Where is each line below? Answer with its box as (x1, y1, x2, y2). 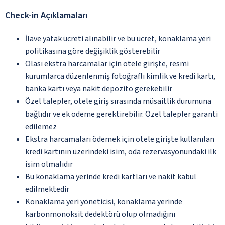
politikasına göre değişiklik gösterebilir (25, 45, 160, 57)
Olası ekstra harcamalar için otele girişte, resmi (25, 58, 189, 69)
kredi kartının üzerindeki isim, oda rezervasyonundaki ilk (25, 146, 216, 157)
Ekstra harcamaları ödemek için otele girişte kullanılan (25, 133, 214, 145)
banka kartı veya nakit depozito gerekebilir (25, 83, 172, 94)
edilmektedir (25, 183, 69, 195)
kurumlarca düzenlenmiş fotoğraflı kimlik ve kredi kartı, (25, 70, 215, 82)
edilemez (25, 121, 57, 132)
